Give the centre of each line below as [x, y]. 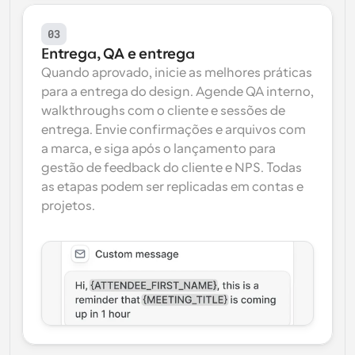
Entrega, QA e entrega [118, 54]
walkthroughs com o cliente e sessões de [163, 111]
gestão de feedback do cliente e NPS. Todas [172, 168]
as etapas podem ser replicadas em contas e [172, 187]
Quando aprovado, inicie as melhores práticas [177, 73]
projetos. [68, 206]
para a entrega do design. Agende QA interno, [177, 92]
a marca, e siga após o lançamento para [158, 149]
